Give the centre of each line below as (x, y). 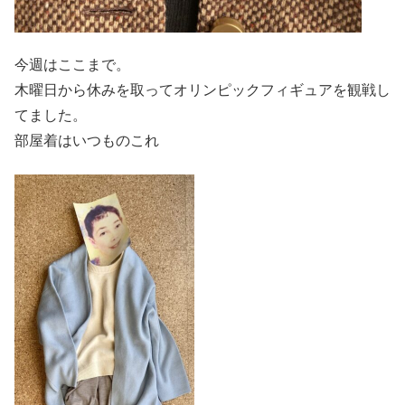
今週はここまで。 (72, 65)
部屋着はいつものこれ (87, 141)
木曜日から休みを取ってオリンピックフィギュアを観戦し (202, 90)
